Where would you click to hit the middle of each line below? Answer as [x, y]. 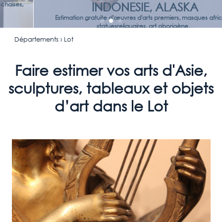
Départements [36, 39]
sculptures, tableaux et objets [111, 88]
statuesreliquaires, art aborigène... [114, 26]
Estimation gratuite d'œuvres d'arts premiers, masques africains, [114, 18]
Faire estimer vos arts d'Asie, [111, 70]
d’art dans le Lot [111, 106]
